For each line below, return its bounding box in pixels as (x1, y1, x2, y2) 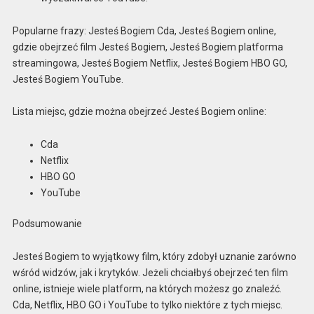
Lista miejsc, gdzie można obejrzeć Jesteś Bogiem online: (12, 106, 266, 118)
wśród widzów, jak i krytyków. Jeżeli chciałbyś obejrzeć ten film (12, 266, 288, 278)
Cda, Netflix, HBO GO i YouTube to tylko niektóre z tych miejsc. (12, 299, 282, 310)
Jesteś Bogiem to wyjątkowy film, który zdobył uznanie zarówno (12, 250, 296, 262)
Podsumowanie (12, 218, 82, 230)
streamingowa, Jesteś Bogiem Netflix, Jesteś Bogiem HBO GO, (12, 57, 287, 69)
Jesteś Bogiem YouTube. (12, 73, 123, 85)
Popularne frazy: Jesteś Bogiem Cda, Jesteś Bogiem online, (12, 25, 276, 36)
